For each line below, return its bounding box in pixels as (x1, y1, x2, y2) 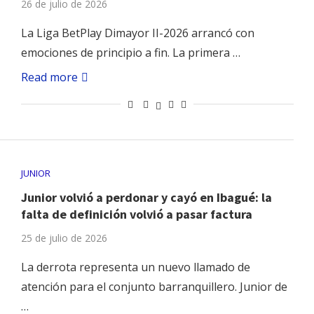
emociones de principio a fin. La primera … (20, 45, 240, 61)
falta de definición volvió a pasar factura (20, 206, 252, 223)
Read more (20, 69, 78, 86)
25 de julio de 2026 (20, 231, 107, 245)
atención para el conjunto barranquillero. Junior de (20, 279, 287, 295)
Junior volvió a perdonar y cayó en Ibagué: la (20, 189, 272, 206)
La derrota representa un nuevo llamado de (20, 259, 250, 275)
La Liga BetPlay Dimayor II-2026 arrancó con (20, 25, 254, 41)
